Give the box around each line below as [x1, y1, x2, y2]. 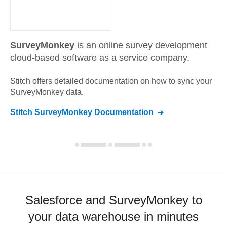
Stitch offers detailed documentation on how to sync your [10, 77, 212, 85]
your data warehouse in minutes [28, 210, 199, 223]
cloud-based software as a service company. [10, 53, 190, 63]
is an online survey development [77, 40, 207, 50]
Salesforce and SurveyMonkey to [25, 193, 202, 207]
